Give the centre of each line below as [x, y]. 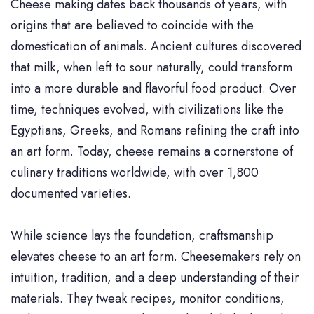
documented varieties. [71, 194]
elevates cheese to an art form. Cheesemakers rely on [156, 257]
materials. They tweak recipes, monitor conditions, [148, 299]
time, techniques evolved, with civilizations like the [147, 110]
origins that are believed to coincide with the [132, 26]
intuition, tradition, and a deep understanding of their [155, 278]
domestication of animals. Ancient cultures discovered [156, 47]
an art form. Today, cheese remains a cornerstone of [152, 152]
